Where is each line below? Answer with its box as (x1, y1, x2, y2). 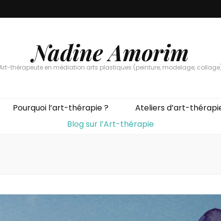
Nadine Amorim (32, 37, 189, 67)
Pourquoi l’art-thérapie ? (13, 102, 109, 113)
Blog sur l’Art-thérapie (67, 118, 154, 130)
